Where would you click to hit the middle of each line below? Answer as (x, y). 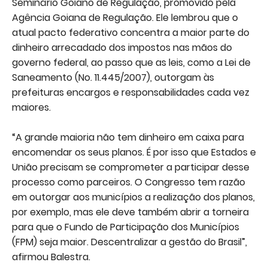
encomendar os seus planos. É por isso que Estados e (134, 153)
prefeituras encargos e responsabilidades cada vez (131, 93)
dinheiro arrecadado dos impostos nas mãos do (122, 48)
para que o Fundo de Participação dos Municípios (126, 227)
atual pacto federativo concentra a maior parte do (131, 33)
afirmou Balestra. (51, 257)
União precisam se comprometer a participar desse (131, 167)
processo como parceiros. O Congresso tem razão (129, 182)
